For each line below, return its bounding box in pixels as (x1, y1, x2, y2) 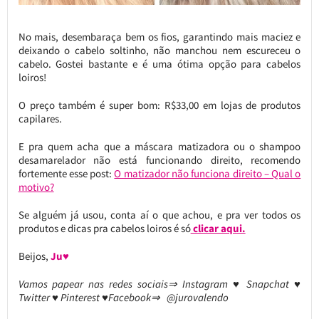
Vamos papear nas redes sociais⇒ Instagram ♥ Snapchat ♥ (18, 277, 301, 291)
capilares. (18, 112, 62, 126)
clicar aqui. (190, 221, 246, 236)
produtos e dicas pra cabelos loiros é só (18, 221, 191, 236)
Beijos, (18, 249, 51, 263)
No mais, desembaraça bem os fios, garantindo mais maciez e (18, 30, 301, 44)
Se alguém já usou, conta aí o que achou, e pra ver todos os (18, 208, 301, 222)
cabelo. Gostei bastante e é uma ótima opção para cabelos (18, 57, 301, 71)
